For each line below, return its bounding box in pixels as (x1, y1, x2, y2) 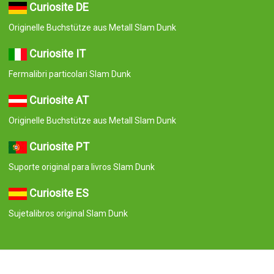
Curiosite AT (29, 94, 89, 106)
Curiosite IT (29, 47, 86, 60)
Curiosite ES (29, 187, 89, 199)
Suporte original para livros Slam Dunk (8, 162, 155, 172)
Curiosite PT (29, 140, 89, 153)
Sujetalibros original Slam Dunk (8, 209, 128, 218)
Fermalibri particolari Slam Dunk (8, 69, 131, 79)
